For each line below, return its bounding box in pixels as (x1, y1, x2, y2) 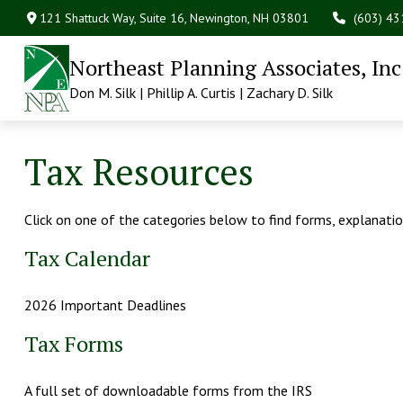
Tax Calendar (23, 243, 150, 273)
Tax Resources (23, 147, 254, 195)
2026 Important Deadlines (23, 295, 186, 314)
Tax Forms (23, 328, 123, 358)
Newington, (190, 9, 250, 26)
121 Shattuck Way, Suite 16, (40, 9, 191, 26)
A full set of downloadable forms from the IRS (23, 381, 312, 399)
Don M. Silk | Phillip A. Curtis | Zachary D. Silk (68, 83, 333, 102)
